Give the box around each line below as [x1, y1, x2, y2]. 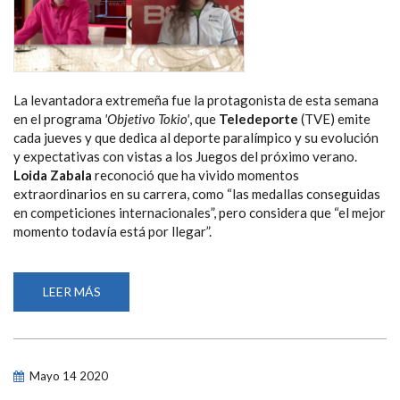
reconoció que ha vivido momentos [92, 167, 299, 184]
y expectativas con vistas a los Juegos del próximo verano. [13, 148, 357, 165]
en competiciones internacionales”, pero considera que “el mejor [13, 204, 386, 221]
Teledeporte [219, 111, 301, 128]
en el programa [13, 111, 104, 128]
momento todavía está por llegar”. [13, 223, 212, 240]
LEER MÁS [42, 284, 101, 300]
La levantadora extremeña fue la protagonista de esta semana [13, 92, 379, 109]
